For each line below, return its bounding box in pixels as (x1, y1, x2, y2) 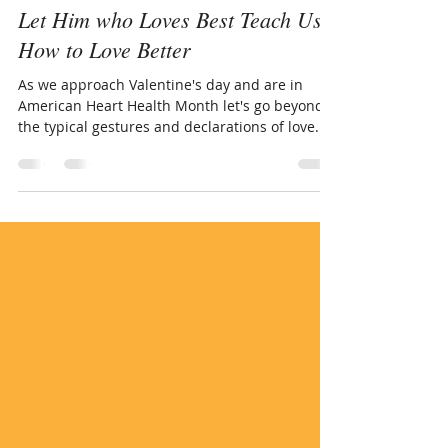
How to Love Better (18, 79, 191, 109)
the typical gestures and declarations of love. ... (18, 162, 335, 181)
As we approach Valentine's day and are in (18, 120, 303, 139)
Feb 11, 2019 (60, 15, 131, 31)
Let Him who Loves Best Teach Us (18, 49, 322, 79)
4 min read (149, 15, 209, 31)
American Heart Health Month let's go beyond (18, 141, 324, 160)
